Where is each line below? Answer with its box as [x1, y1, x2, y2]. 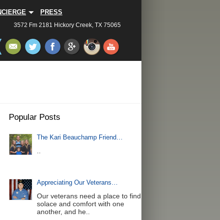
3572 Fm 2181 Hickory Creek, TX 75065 [13, 22, 121, 28]
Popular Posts [9, 112, 60, 122]
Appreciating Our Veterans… [36, 179, 118, 186]
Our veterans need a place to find [36, 192, 141, 200]
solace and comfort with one [36, 200, 124, 208]
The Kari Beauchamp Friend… [36, 134, 123, 141]
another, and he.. [36, 208, 90, 216]
